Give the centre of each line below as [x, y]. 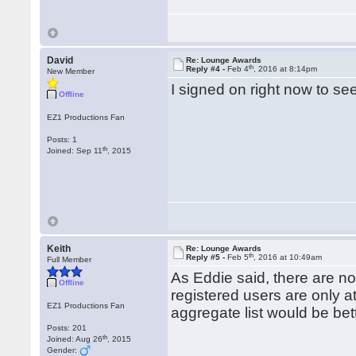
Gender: [64, 350]
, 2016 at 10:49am [288, 257]
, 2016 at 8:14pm [286, 69]
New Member [71, 71]
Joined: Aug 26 [75, 339]
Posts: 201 [67, 328]
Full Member [70, 259]
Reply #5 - [207, 257]
